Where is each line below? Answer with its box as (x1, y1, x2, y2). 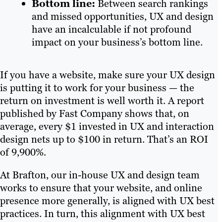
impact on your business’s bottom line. (32, 35, 203, 49)
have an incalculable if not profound (32, 22, 191, 36)
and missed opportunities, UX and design (32, 9, 214, 23)
